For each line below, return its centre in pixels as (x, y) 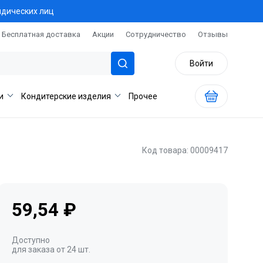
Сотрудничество (156, 34)
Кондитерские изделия (66, 96)
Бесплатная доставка (41, 34)
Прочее (143, 96)
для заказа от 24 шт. (51, 249)
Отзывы (213, 34)
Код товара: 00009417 (185, 150)
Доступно (31, 240)
